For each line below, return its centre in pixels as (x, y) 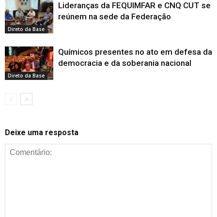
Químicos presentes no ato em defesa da (135, 52)
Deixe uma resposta (42, 132)
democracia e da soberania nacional (125, 63)
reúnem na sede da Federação (115, 16)
